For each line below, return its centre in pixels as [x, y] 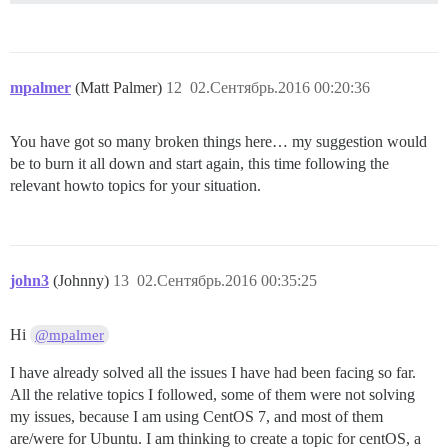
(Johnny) [83, 280]
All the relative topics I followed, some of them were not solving [212, 394]
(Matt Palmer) [120, 87]
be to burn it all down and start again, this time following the [199, 163]
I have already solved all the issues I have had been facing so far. [213, 372]
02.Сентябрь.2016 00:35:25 [227, 280]
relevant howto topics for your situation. [135, 185]
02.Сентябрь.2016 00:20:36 [280, 87]
